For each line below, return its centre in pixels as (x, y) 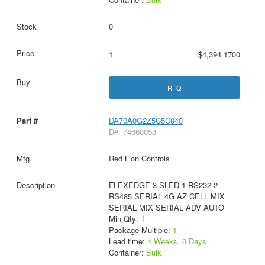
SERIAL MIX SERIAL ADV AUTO (166, 207)
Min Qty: (125, 218)
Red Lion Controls (139, 158)
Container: (127, 252)
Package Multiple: (140, 230)
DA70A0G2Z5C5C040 (146, 120)
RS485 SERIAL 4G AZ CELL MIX (167, 196)
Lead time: (128, 241)
